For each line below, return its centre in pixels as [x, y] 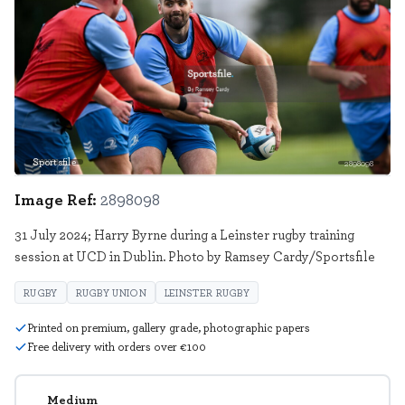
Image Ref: [56, 199]
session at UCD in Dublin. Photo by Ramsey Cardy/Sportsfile [195, 256]
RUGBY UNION [111, 293]
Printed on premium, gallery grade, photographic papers [169, 328]
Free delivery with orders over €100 [117, 347]
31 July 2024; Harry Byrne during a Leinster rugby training [184, 235]
